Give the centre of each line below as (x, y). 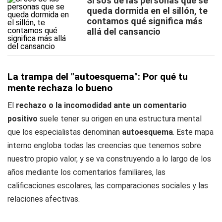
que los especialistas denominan (65, 132)
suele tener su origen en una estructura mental (120, 119)
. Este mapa (193, 132)
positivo (23, 119)
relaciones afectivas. (44, 199)
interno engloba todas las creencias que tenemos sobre (104, 145)
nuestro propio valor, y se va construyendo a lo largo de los (109, 159)
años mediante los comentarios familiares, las (86, 172)
